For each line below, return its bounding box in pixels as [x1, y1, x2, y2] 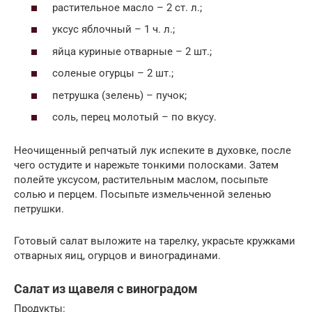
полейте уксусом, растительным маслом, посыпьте [14, 173, 268, 187]
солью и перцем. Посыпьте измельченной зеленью [14, 188, 271, 201]
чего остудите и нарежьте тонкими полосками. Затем [14, 159, 279, 172]
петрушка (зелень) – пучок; [52, 88, 187, 102]
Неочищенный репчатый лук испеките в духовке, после [14, 144, 291, 157]
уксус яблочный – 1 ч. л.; [52, 23, 175, 36]
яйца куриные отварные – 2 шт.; [52, 45, 212, 58]
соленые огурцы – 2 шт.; [52, 67, 173, 80]
